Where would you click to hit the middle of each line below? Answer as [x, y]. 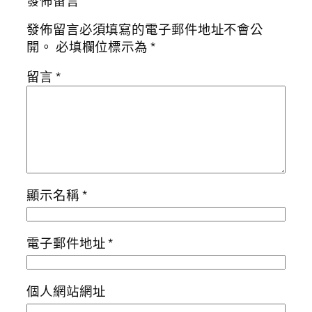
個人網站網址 [66, 291]
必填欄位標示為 [103, 46]
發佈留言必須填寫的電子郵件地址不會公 [145, 29]
